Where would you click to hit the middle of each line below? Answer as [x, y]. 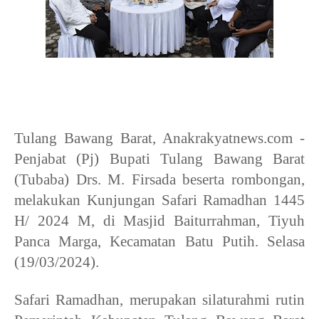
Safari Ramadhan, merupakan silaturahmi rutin [159, 300]
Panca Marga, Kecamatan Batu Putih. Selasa [159, 242]
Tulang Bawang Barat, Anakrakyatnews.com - [159, 138]
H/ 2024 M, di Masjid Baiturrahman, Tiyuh [159, 221]
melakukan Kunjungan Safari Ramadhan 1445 [159, 200]
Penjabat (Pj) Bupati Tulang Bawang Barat [159, 159]
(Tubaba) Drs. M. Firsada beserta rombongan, [159, 180]
